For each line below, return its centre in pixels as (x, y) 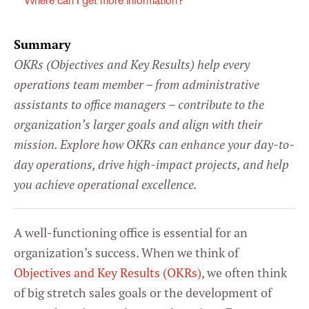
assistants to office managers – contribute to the (139, 105)
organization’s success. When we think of (126, 253)
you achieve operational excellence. (106, 185)
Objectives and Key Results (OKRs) (108, 273)
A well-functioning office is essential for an (131, 233)
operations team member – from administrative (137, 85)
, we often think (244, 273)
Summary (42, 45)
